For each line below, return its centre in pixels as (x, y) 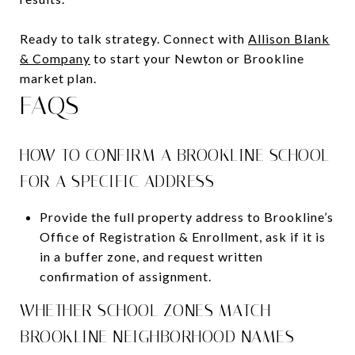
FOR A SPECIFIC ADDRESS (117, 181)
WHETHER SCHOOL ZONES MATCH (145, 310)
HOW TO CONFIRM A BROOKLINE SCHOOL (175, 155)
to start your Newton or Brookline (197, 58)
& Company (55, 58)
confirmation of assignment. (125, 276)
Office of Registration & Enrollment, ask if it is (182, 236)
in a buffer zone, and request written (151, 256)
